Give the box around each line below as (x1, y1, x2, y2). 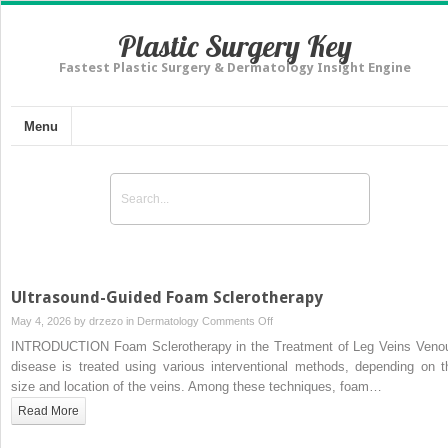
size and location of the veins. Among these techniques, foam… (11, 378, 382, 394)
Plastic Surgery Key (118, 27, 352, 65)
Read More (18, 403, 79, 418)
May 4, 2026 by (11, 314, 89, 327)
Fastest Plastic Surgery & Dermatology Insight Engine (59, 60, 411, 75)
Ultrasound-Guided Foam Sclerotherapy (11, 287, 323, 307)
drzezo (89, 314, 123, 327)
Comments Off (202, 314, 273, 327)
